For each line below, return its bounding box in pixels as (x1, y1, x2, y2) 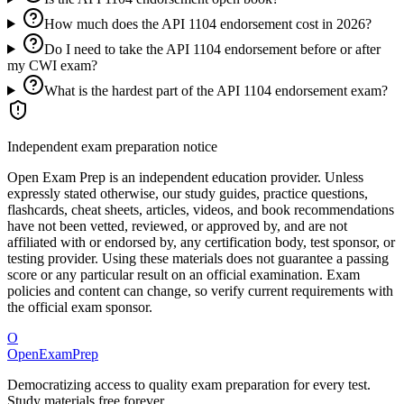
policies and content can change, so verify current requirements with (7, 282, 393, 298)
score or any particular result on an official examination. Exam (7, 266, 360, 282)
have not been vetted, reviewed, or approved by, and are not (7, 217, 347, 234)
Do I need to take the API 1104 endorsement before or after (43, 41, 381, 57)
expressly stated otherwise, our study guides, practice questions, (7, 185, 368, 201)
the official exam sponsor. (7, 298, 152, 315)
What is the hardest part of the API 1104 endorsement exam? (43, 82, 388, 98)
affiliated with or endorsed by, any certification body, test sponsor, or (7, 234, 395, 250)
